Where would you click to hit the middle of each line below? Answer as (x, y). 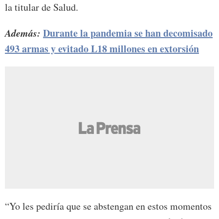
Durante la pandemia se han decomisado (128, 33)
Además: (24, 33)
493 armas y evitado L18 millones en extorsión (102, 49)
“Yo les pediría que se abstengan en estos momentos (108, 206)
